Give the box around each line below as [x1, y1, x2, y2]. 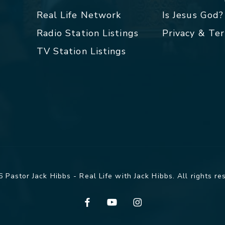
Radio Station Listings [36, 27, 139, 40]
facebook [83, 196, 118, 206]
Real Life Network [36, 9, 122, 22]
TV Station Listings [36, 45, 127, 58]
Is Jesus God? [162, 9, 224, 22]
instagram [132, 196, 169, 206]
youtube [106, 196, 137, 206]
